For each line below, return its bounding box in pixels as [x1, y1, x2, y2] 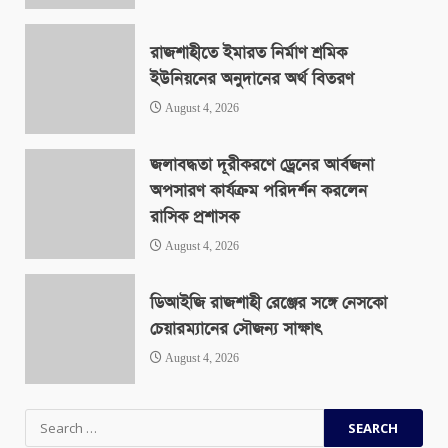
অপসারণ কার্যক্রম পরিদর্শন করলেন [150, 179, 367, 203]
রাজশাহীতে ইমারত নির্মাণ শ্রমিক [150, 41, 347, 65]
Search [24, 410, 71, 430]
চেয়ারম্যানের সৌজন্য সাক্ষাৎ [150, 317, 321, 341]
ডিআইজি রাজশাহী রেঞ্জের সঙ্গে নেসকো [150, 291, 387, 315]
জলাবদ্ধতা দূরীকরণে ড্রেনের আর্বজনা [150, 153, 374, 177]
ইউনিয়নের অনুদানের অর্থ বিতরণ [150, 67, 354, 91]
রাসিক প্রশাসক [150, 205, 239, 229]
